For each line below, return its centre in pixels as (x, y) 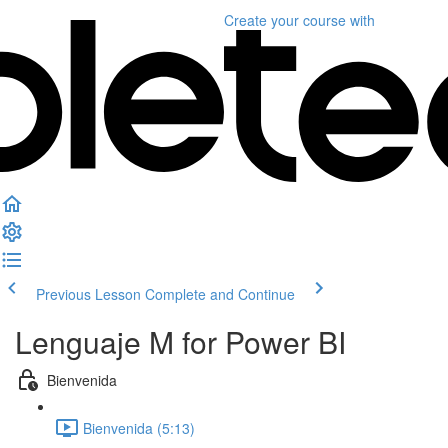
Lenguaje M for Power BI (180, 341)
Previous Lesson (88, 294)
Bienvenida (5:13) (139, 427)
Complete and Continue (220, 294)
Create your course (285, 20)
